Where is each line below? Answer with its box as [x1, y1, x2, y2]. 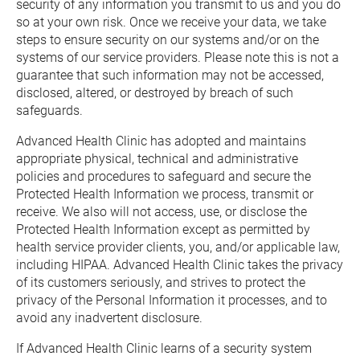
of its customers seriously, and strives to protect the [16, 275, 305, 290]
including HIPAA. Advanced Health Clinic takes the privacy [16, 257, 343, 272]
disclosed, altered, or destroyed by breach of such [16, 85, 293, 100]
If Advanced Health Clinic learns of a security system [16, 341, 312, 356]
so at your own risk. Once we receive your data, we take [16, 14, 326, 30]
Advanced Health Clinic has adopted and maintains [16, 133, 306, 149]
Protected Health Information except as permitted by [16, 222, 310, 237]
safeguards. [16, 103, 83, 118]
